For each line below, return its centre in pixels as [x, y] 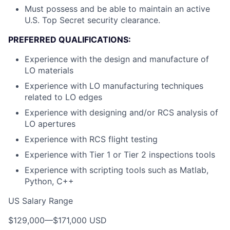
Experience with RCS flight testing [91, 139]
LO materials [49, 70]
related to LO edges [63, 97]
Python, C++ [49, 181]
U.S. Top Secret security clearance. [92, 20]
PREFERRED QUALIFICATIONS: [70, 40]
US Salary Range [41, 201]
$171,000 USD [80, 220]
